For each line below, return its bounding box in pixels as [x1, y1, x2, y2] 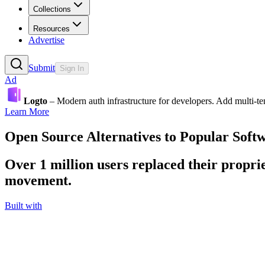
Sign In [60, 63, 84, 73]
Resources [33, 24, 70, 33]
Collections [33, 4, 71, 14]
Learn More [5, 106, 49, 117]
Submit [28, 62, 55, 73]
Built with [5, 200, 42, 211]
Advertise [28, 34, 64, 45]
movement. [5, 172, 72, 188]
